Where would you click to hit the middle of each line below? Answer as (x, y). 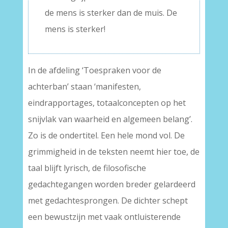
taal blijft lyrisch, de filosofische (87, 168)
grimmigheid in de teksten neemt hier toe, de (113, 152)
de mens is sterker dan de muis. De (111, 13)
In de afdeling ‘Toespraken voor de (94, 70)
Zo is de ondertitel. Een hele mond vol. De (106, 136)
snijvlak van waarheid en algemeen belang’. (110, 119)
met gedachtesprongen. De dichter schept (108, 201)
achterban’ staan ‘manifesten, (84, 87)
